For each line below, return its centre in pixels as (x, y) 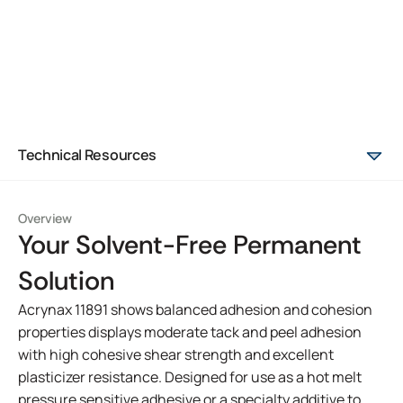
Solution (66, 281)
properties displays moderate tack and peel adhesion (190, 332)
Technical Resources (87, 155)
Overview (45, 218)
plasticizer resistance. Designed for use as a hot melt (190, 377)
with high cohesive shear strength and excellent (176, 354)
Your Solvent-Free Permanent (190, 245)
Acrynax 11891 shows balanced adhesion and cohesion (195, 309)
